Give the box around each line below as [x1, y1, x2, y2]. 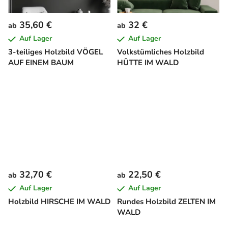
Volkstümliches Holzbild [117, 47, 204, 58]
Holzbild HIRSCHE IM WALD [8, 196, 110, 207]
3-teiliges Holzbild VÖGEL [8, 47, 103, 58]
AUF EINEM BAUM [8, 58, 74, 68]
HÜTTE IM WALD [117, 58, 179, 68]
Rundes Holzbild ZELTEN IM [117, 196, 216, 207]
